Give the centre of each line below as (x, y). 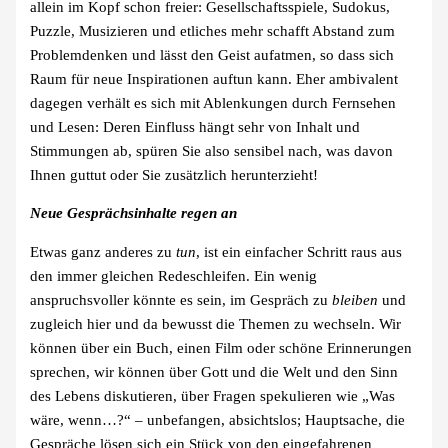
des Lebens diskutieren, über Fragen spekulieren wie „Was (213, 395)
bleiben (355, 299)
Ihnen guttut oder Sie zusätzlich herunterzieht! (174, 174)
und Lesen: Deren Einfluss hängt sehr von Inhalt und (195, 126)
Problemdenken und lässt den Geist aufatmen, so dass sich (212, 54)
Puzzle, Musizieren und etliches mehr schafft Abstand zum (213, 30)
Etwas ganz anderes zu (103, 251)
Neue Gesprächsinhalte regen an (134, 213)
